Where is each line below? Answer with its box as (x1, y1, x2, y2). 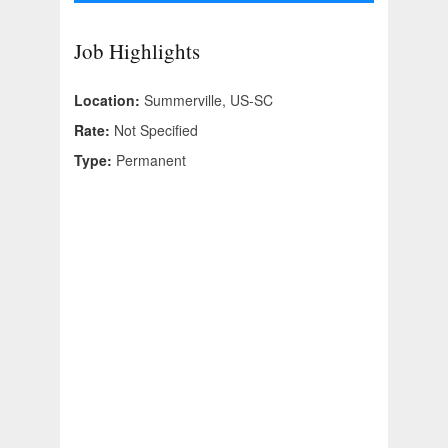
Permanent (116, 150, 186, 171)
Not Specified (114, 120, 198, 141)
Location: (74, 90, 144, 111)
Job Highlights (74, 37, 200, 66)
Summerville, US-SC (144, 90, 273, 111)
